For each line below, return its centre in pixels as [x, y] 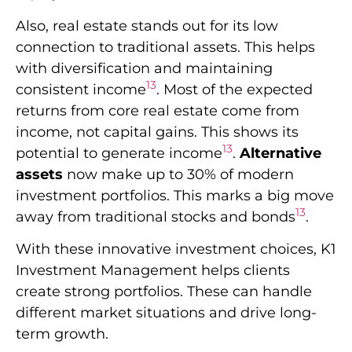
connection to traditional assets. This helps [165, 47]
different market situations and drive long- [166, 313]
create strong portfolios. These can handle [164, 292]
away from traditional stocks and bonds [156, 216]
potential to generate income [119, 153]
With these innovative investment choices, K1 [176, 249]
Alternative [280, 153]
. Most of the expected [235, 89]
